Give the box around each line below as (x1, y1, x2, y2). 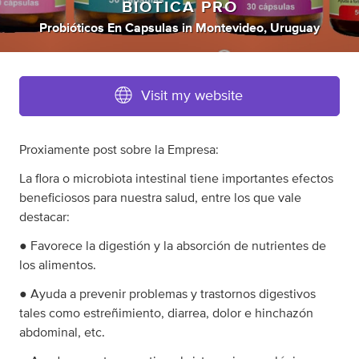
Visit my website (141, 89, 243, 104)
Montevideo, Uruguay (196, 22, 320, 35)
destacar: (19, 211, 70, 224)
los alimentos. (19, 259, 96, 272)
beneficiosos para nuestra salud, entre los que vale (19, 192, 301, 205)
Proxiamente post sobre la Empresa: (19, 143, 219, 157)
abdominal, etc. (19, 326, 105, 340)
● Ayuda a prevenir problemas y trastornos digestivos (19, 288, 316, 301)
